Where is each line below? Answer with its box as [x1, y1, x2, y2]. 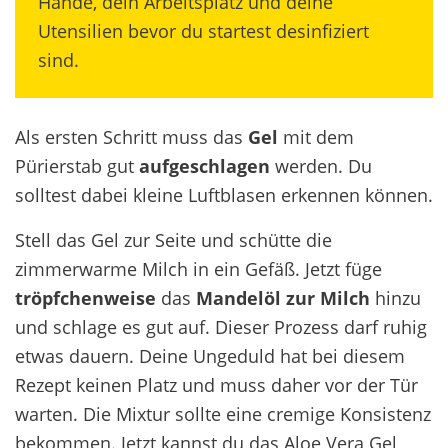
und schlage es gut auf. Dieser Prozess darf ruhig [15, 314, 427, 339]
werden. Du [270, 153, 372, 178]
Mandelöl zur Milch [196, 285, 370, 310]
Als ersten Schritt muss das [15, 124, 248, 149]
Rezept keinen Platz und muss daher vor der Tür [15, 372, 418, 397]
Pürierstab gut [15, 153, 139, 178]
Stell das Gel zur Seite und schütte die [15, 227, 332, 252]
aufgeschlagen [139, 153, 270, 178]
